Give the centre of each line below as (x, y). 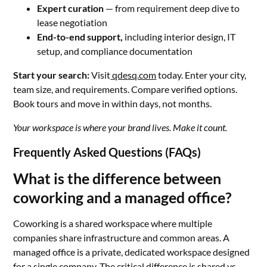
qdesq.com (133, 75)
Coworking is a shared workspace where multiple (113, 223)
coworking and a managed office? (123, 197)
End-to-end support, (80, 37)
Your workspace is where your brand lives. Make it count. (120, 127)
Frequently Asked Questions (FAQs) (107, 152)
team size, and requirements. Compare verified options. (125, 89)
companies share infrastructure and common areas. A (122, 237)
